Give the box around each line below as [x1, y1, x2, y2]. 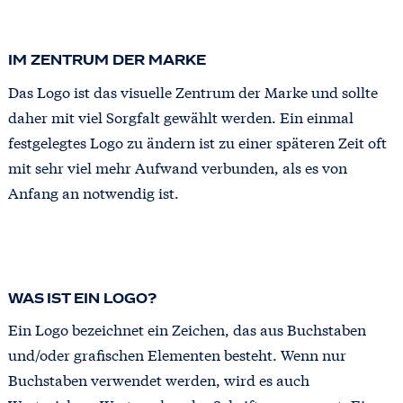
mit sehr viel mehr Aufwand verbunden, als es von [7, 156, 347, 177]
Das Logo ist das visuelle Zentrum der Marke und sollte [7, 80, 378, 102]
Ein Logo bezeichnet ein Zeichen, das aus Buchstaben [7, 318, 366, 339]
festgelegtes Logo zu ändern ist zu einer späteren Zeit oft [7, 130, 387, 152]
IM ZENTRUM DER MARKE [7, 54, 206, 68]
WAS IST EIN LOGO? [7, 291, 157, 307]
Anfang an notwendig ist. [7, 181, 179, 202]
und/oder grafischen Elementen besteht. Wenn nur [7, 344, 346, 364]
